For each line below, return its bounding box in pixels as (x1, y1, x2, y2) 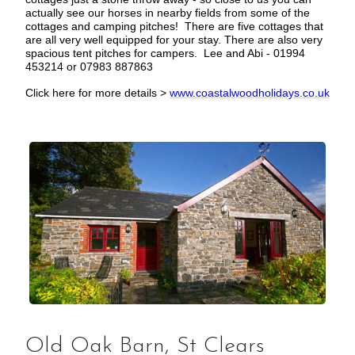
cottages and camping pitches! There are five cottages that (25, 19, 323, 32)
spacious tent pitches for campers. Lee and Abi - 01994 (25, 46, 305, 59)
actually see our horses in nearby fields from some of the (25, 6, 310, 19)
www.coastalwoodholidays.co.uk (170, 86, 330, 99)
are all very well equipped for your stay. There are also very (25, 32, 323, 46)
